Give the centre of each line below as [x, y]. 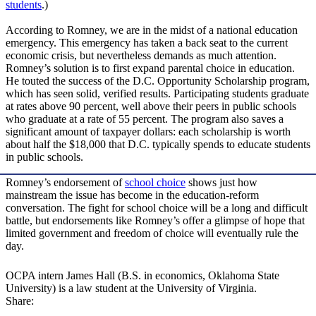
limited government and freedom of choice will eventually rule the [152, 233]
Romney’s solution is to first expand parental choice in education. [150, 68]
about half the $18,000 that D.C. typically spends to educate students [158, 145]
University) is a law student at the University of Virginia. [131, 288]
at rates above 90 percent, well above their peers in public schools [151, 107]
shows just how [221, 183]
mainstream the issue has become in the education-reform [132, 195]
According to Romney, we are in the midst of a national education [152, 30]
